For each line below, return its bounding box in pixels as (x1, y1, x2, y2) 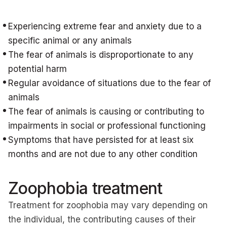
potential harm (8, 64, 67, 74)
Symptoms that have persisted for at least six (8, 135, 194, 145)
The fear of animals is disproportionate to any (8, 50, 194, 60)
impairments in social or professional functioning (8, 121, 206, 131)
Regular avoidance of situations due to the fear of (8, 78, 211, 88)
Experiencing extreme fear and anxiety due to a (8, 21, 202, 31)
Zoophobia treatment (8, 178, 163, 198)
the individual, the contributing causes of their (8, 214, 196, 224)
